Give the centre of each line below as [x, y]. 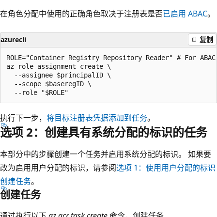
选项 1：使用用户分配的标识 [166, 167]
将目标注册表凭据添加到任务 [97, 117]
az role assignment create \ [59, 66]
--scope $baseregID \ [49, 84]
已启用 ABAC [185, 13]
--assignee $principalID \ [59, 75]
